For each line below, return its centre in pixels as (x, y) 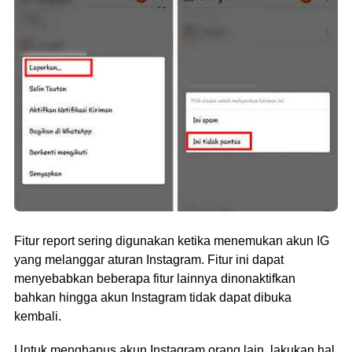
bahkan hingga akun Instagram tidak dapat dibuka (153, 297)
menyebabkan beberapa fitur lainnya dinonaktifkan (155, 278)
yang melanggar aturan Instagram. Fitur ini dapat (149, 259)
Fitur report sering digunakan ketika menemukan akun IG (172, 240)
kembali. (38, 316)
